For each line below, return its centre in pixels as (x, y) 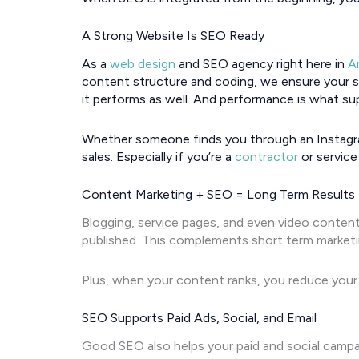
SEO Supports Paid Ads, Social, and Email (199, 318)
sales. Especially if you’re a (158, 157)
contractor (266, 157)
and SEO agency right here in (262, 64)
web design (143, 64)
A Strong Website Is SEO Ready (173, 36)
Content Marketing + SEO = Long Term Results (218, 195)
